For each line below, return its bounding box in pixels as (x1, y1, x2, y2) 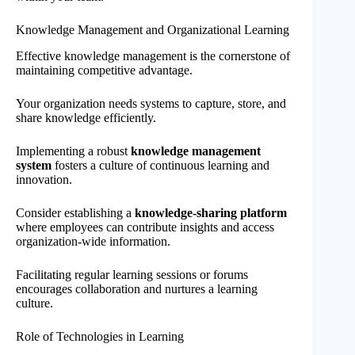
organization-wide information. (16, 234, 170, 248)
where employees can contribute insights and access (16, 219, 274, 234)
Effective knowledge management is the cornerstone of (16, 48, 290, 63)
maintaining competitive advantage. (16, 63, 193, 77)
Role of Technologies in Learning (16, 329, 184, 343)
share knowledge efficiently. (16, 110, 156, 124)
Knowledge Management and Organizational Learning (16, 22, 289, 36)
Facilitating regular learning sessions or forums (16, 267, 248, 281)
